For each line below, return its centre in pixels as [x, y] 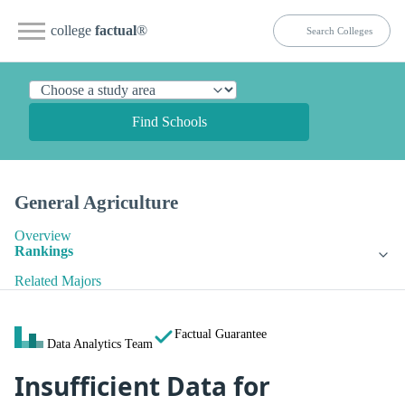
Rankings [44, 251]
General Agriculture [96, 202]
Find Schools [169, 122]
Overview [43, 236]
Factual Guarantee [221, 334]
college [73, 30]
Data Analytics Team [100, 344]
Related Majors [58, 281]
